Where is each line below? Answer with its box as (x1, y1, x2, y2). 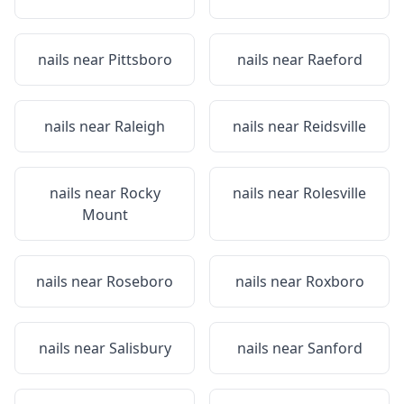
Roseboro (106, 271, 173, 291)
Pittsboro (107, 50, 172, 69)
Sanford (307, 338, 363, 358)
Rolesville (303, 183, 366, 203)
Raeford (307, 50, 363, 69)
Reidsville (303, 116, 366, 136)
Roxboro (305, 271, 364, 291)
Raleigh (115, 116, 165, 136)
